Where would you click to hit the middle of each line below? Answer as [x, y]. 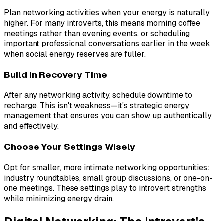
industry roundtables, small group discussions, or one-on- [108, 178]
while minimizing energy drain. [59, 198]
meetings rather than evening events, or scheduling [97, 33]
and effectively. [31, 126]
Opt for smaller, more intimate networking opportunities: [107, 167]
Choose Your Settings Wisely [70, 147]
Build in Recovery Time [55, 74]
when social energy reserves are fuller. [75, 54]
